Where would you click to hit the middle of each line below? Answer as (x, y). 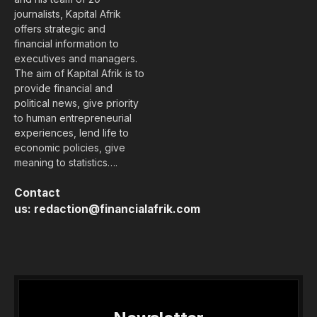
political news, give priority (76, 103)
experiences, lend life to (71, 132)
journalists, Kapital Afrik (68, 13)
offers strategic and (60, 28)
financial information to (67, 43)
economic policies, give (70, 147)
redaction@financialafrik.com (117, 209)
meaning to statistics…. (66, 162)
